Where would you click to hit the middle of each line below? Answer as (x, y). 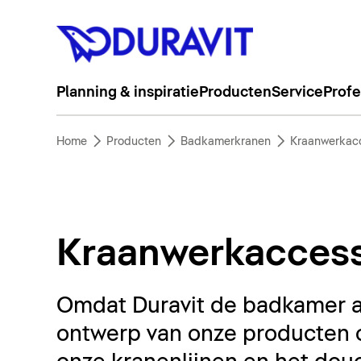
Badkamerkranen (225, 142)
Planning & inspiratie (127, 93)
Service (297, 93)
